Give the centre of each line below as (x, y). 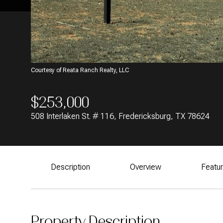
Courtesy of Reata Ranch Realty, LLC (80, 70)
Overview (146, 167)
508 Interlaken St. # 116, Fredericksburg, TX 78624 (120, 116)
